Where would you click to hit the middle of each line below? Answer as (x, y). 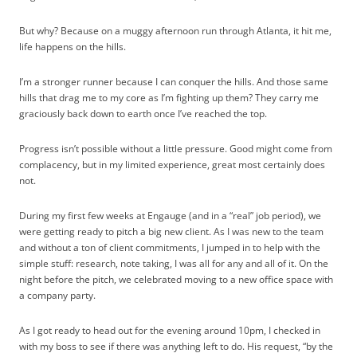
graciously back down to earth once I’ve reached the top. (143, 113)
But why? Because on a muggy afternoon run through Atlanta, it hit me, (175, 30)
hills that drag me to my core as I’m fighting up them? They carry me (169, 97)
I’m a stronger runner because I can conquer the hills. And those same (174, 81)
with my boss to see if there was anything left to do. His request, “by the (176, 346)
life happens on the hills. (73, 46)
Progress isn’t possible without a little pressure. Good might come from (176, 148)
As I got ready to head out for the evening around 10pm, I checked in (170, 330)
